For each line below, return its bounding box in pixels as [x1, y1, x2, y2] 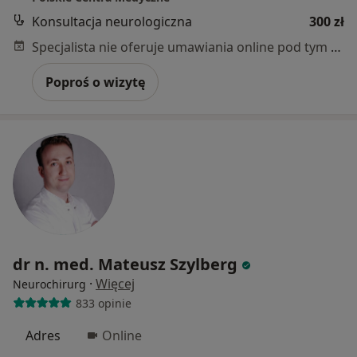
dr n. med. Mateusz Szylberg [13, 253, 237, 276]
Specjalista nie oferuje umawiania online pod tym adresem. [331, 38, 341, 57]
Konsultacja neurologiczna [32, 13, 192, 31]
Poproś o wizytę [45, 73, 145, 92]
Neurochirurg [13, 277, 86, 292]
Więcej [96, 275, 135, 293]
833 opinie [75, 295, 131, 311]
